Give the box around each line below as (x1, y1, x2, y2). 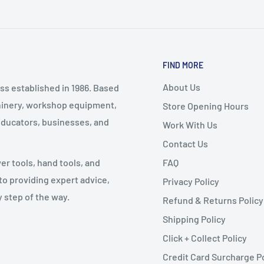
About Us (163, 81, 200, 93)
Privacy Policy (163, 176, 219, 187)
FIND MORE (163, 60, 203, 71)
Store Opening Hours (163, 100, 249, 112)
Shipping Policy (163, 213, 226, 225)
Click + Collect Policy (163, 232, 247, 244)
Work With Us (163, 119, 217, 131)
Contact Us (163, 138, 208, 150)
